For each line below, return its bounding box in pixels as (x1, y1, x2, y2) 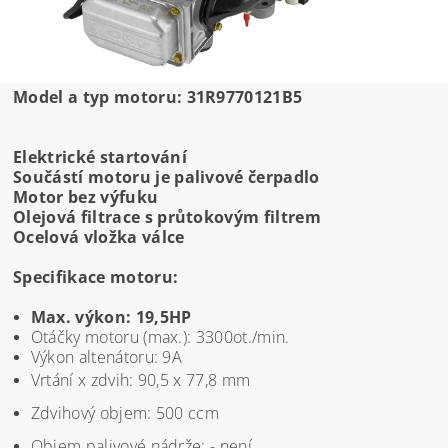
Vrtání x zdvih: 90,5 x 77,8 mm (30, 368, 251, 391)
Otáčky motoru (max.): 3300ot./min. (30, 325, 290, 348)
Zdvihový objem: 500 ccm (30, 401, 220, 424)
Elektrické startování (13, 145, 187, 168)
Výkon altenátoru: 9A (30, 345, 183, 368)
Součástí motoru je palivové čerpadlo (13, 165, 320, 188)
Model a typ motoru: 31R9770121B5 (13, 85, 303, 108)
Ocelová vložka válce (13, 225, 185, 248)
